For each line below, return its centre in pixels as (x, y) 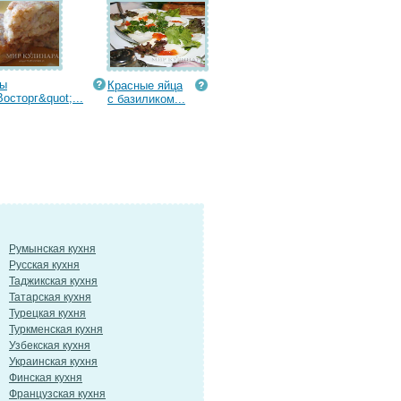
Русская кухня (44, 265)
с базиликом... (146, 99)
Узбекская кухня (50, 346)
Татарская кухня (50, 297)
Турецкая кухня (47, 313)
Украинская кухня (53, 362)
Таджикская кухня (53, 281)
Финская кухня (46, 378)
